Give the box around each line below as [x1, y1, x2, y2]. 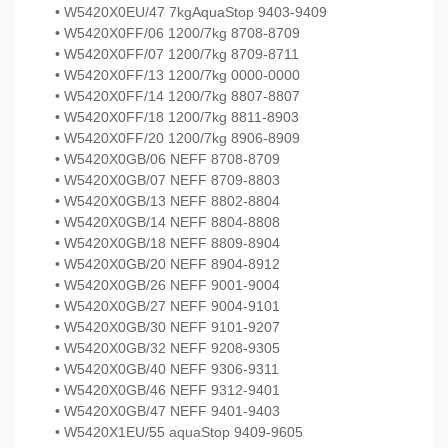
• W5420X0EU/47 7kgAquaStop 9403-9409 [55, 4, 327, 21]
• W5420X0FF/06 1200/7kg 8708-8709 [55, 25, 300, 42]
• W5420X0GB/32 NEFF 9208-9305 [55, 340, 280, 357]
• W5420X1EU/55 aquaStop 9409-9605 [55, 424, 303, 441]
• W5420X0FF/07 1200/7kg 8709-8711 [55, 46, 299, 63]
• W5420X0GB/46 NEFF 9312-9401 [55, 382, 280, 399]
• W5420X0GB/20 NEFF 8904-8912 [55, 256, 280, 273]
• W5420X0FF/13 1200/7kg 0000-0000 [55, 67, 300, 84]
